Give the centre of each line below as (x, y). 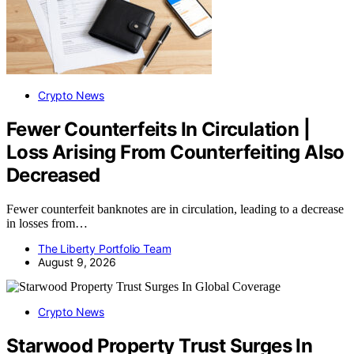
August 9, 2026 (77, 262)
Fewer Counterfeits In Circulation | (158, 129)
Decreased (53, 175)
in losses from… (47, 223)
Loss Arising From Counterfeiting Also (175, 152)
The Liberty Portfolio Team (105, 248)
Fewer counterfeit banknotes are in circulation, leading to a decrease (175, 209)
